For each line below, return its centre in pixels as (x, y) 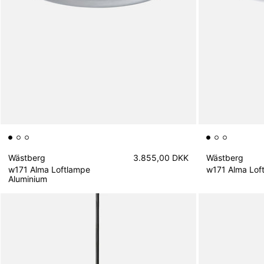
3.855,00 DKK (161, 158)
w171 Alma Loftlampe (49, 169)
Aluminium (28, 179)
